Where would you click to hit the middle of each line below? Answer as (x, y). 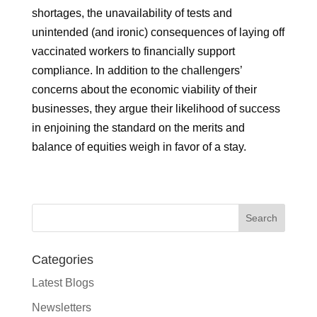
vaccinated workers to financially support (133, 52)
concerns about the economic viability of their (144, 90)
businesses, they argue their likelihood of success (156, 109)
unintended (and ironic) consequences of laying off (158, 33)
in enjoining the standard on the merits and (138, 128)
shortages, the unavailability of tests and (132, 13)
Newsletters (61, 308)
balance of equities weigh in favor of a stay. (139, 147)
